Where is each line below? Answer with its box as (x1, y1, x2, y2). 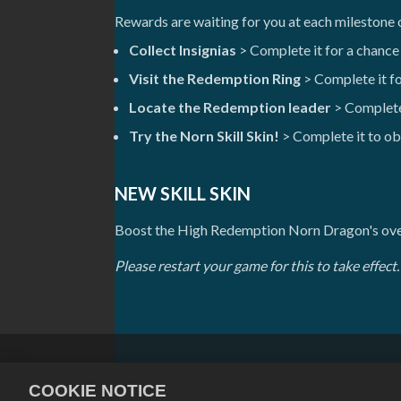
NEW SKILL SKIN (115, 183, 251, 204)
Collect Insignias (129, 41, 236, 58)
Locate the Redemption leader (129, 98, 331, 115)
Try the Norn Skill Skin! (129, 127, 279, 144)
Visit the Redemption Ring (129, 70, 301, 87)
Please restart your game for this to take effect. (115, 257, 399, 274)
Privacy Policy (200, 364, 277, 380)
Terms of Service (298, 364, 392, 380)
